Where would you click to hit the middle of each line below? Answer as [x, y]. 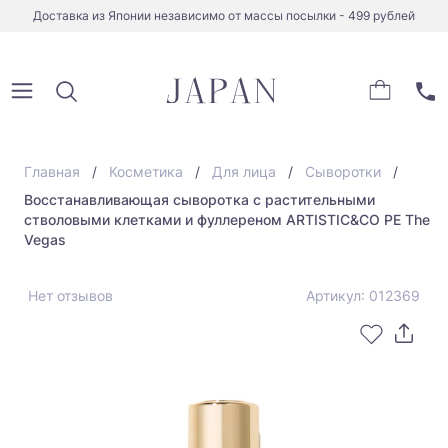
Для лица [244, 171]
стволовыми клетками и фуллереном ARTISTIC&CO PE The [227, 219]
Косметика [146, 171]
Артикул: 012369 [363, 295]
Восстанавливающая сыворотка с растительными [199, 199]
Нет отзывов [70, 295]
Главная [52, 171]
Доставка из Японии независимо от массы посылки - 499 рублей [224, 15]
